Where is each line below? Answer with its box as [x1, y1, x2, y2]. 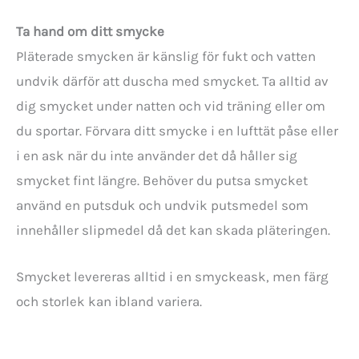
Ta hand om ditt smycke [16, 23, 164, 40]
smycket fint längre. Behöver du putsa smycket [16, 172, 308, 189]
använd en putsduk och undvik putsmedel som [16, 197, 309, 214]
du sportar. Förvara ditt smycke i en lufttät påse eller [16, 123, 338, 139]
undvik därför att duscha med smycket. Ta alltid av [16, 73, 329, 90]
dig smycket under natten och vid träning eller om [16, 98, 325, 115]
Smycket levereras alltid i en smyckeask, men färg [16, 268, 329, 285]
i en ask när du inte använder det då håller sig [16, 147, 297, 164]
